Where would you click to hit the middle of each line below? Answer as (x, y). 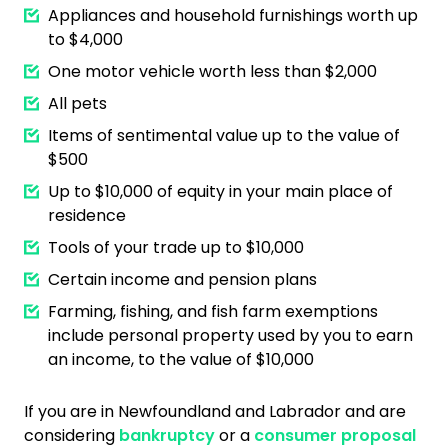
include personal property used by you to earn (230, 335)
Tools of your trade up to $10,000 (176, 247)
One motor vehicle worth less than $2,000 (212, 71)
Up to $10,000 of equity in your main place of (220, 191)
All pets (77, 103)
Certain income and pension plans (182, 279)
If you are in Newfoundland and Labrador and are (215, 411)
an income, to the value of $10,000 (181, 359)
